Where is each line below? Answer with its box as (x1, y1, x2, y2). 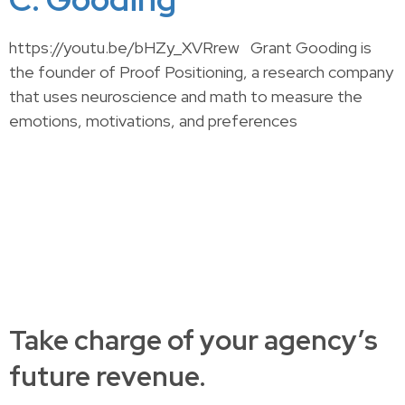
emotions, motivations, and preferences (9, 110, 297, 131)
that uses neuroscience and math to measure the (9, 86, 363, 107)
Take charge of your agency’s (9, 322, 378, 358)
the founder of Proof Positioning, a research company (9, 61, 393, 82)
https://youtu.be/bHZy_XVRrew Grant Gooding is (9, 37, 372, 58)
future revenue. (9, 358, 206, 394)
